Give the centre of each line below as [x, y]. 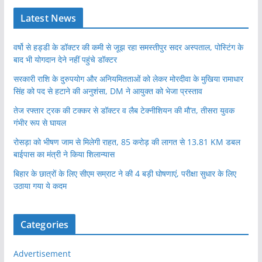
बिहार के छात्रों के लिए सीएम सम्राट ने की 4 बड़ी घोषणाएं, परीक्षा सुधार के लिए [125, 174]
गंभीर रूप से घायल [39, 123]
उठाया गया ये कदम [40, 186]
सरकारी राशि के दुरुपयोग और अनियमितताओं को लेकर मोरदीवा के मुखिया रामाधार [128, 79]
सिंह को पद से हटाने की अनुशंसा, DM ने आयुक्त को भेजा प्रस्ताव [108, 91]
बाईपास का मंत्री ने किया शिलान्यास [64, 154]
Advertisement [42, 254]
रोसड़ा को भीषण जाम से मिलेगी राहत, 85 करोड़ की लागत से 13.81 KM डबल [127, 142]
